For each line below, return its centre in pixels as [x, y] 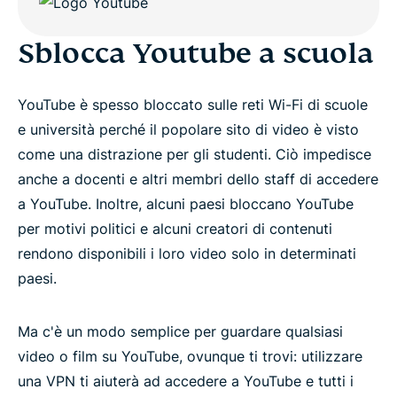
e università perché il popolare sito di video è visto [188, 129]
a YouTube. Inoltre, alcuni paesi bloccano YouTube [186, 204]
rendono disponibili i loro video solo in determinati [187, 253]
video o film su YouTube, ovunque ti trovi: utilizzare [190, 356]
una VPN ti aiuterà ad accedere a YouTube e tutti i [186, 381]
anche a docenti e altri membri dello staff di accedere [198, 179]
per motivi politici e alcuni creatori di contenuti [175, 229]
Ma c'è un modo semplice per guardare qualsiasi [180, 331]
